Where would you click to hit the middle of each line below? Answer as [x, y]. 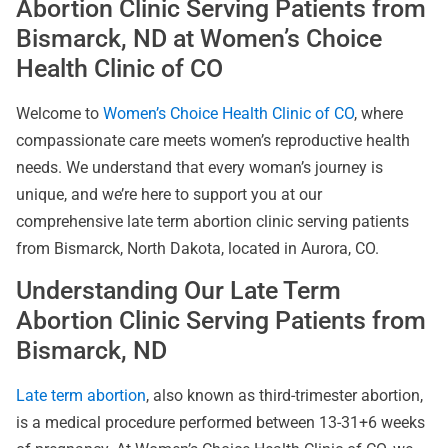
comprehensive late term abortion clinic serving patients [212, 221]
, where [378, 113]
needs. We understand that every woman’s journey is [199, 167]
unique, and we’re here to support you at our [169, 194]
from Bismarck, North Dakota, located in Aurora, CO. [197, 248]
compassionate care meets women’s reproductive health [213, 140]
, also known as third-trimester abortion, [284, 396]
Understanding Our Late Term [178, 291]
